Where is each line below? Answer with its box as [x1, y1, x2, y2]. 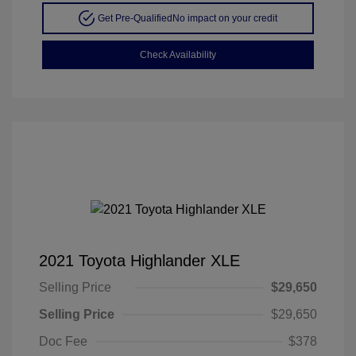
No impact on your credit [172, 12, 277, 24]
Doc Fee [39, 334, 87, 348]
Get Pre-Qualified [97, 12, 172, 24]
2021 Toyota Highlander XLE [39, 251, 240, 269]
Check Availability [140, 48, 216, 60]
